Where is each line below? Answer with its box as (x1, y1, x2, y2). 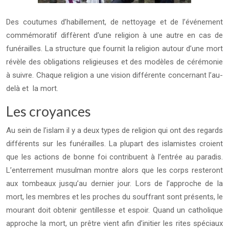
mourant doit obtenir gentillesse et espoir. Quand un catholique (6, 205, 223, 215)
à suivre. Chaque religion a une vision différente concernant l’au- (6, 71, 223, 80)
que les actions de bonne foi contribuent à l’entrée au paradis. (6, 152, 223, 162)
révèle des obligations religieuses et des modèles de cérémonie (6, 57, 223, 66)
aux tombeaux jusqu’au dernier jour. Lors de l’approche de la (6, 179, 223, 188)
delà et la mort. (6, 84, 58, 93)
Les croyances (6, 103, 91, 120)
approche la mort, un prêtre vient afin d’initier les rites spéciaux (6, 219, 223, 228)
